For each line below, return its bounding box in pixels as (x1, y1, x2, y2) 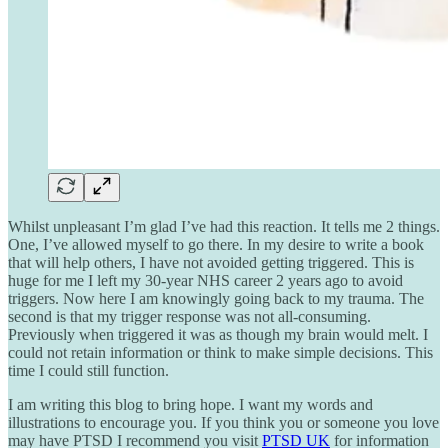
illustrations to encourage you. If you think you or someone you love (8, 413, 439, 431)
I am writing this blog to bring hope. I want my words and (8, 395, 373, 413)
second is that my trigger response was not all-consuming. (8, 307, 371, 325)
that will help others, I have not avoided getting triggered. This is (8, 253, 414, 271)
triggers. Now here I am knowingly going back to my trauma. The (8, 289, 424, 307)
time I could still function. (8, 361, 169, 379)
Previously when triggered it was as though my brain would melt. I (8, 325, 428, 343)
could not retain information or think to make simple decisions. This (8, 343, 433, 361)
